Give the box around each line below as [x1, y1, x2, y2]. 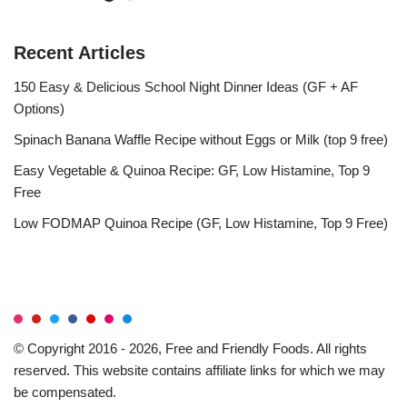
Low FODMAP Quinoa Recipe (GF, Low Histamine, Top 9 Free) [14, 215, 388, 232]
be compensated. [14, 384, 116, 401]
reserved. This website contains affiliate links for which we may [14, 362, 385, 379]
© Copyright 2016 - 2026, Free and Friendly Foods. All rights [14, 341, 367, 357]
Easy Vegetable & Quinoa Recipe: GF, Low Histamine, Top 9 [14, 163, 370, 179]
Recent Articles [14, 43, 145, 64]
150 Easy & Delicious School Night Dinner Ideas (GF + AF [14, 79, 358, 95]
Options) [14, 101, 65, 117]
